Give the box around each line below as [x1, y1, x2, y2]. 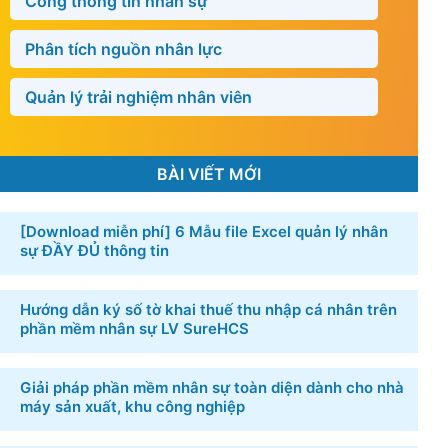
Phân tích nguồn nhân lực [25, 38, 222, 59]
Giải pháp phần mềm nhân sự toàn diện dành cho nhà [20, 377, 404, 397]
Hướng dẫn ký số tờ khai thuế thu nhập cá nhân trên [20, 299, 397, 319]
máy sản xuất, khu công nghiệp [20, 396, 245, 416]
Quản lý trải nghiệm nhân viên [25, 86, 252, 107]
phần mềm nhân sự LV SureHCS [20, 318, 249, 338]
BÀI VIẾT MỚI [157, 163, 261, 184]
